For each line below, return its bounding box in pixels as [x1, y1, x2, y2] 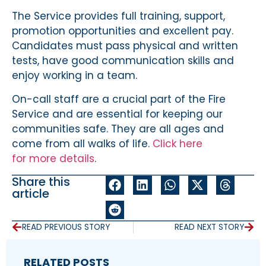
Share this [12, 173, 70, 190]
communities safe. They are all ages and [12, 121, 224, 136]
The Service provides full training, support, [12, 9, 225, 24]
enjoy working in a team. [12, 68, 137, 83]
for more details [12, 151, 94, 166]
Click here [153, 136, 202, 151]
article [12, 185, 49, 202]
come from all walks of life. [12, 136, 153, 151]
